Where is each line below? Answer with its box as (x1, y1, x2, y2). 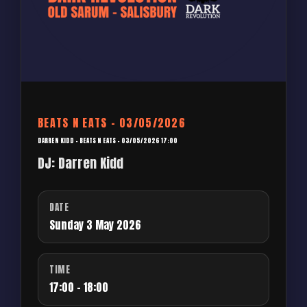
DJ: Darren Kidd (38, 153, 123, 173)
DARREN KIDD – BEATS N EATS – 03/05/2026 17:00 (38, 136, 177, 146)
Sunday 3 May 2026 (49, 217, 141, 234)
